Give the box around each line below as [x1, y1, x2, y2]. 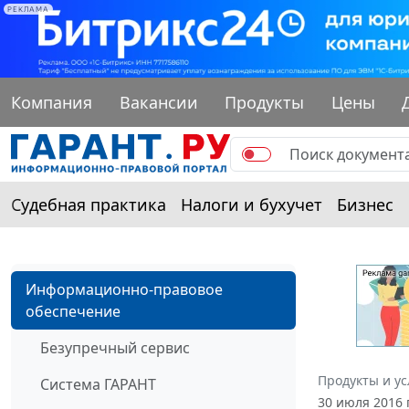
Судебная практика [11, 193, 166, 215]
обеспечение [26, 300, 121, 321]
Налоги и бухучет [181, 193, 322, 215]
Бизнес [337, 193, 393, 215]
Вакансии [119, 90, 198, 113]
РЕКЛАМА [7, 5, 49, 14]
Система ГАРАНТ [40, 373, 156, 394]
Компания [11, 90, 92, 113]
